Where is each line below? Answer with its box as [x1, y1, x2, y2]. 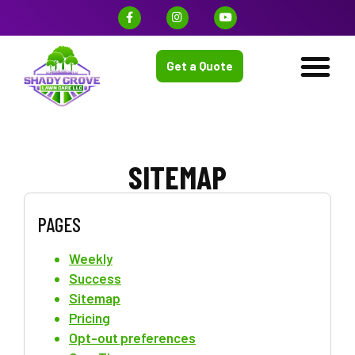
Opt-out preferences [69, 329, 196, 345]
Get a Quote [166, 59, 233, 74]
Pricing [69, 309, 110, 326]
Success [69, 269, 121, 286]
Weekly [69, 250, 113, 266]
